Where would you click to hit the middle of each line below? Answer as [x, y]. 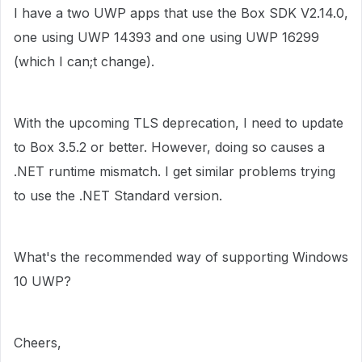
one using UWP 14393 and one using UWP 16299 [166, 37]
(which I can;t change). [84, 61]
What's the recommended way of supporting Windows [181, 257]
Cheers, [38, 343]
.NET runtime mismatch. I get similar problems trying [175, 171]
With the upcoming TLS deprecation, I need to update [179, 123]
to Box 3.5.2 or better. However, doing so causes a [169, 147]
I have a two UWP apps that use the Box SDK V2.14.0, [181, 13]
